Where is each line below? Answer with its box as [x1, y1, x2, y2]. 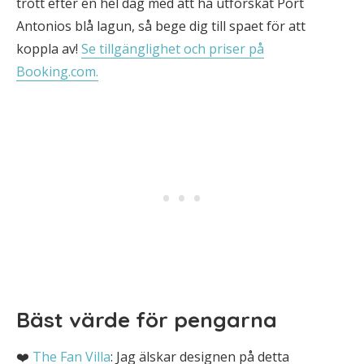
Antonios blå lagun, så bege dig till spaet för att [16, 17, 305, 35]
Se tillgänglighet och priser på [81, 40, 264, 58]
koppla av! [16, 40, 81, 58]
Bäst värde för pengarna [16, 306, 277, 333]
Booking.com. [16, 63, 98, 80]
